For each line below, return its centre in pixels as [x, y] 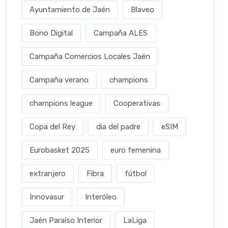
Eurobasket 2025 [60, 150]
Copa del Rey [52, 127]
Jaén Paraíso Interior [66, 220]
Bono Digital [51, 33]
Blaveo [142, 10]
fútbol [136, 174]
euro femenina [136, 150]
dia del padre [118, 127]
